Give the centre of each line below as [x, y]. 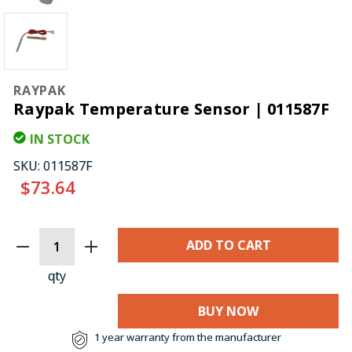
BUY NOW [228, 311]
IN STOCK [60, 139]
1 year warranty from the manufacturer [187, 337]
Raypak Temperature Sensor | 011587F [171, 108]
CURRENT [45, 237]
